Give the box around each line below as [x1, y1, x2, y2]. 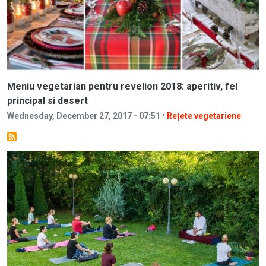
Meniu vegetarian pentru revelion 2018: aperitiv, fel [7, 81, 237, 93]
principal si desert [7, 95, 88, 107]
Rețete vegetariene [167, 111, 241, 121]
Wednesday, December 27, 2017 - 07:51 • [7, 111, 167, 121]
